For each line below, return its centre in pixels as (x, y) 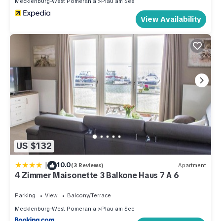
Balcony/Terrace (89, 195)
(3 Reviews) (87, 166)
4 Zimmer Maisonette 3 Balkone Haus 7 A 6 (97, 175)
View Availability (171, 19)
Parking (25, 195)
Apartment (192, 166)
